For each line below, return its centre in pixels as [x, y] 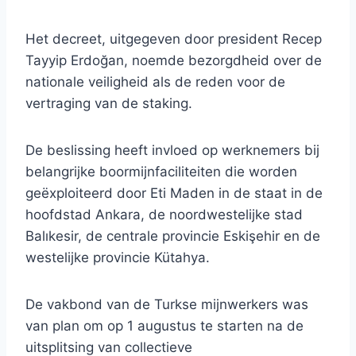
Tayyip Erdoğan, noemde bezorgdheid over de [174, 61]
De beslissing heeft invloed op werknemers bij [172, 151]
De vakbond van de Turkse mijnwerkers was [167, 305]
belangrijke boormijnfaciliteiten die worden [161, 172]
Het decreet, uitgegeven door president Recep [174, 39]
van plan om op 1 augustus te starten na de [164, 326]
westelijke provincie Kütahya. [118, 258]
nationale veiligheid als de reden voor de [155, 82]
